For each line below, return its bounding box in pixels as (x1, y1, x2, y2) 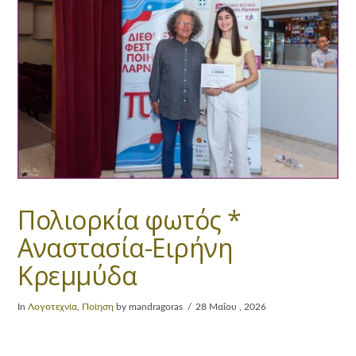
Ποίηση (82, 301, 114, 311)
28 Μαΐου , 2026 (195, 301, 267, 311)
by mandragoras (114, 301, 184, 311)
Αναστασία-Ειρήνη (17, 230, 234, 265)
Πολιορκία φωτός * (17, 202, 242, 237)
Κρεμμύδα (17, 257, 137, 292)
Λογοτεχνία (28, 301, 78, 311)
